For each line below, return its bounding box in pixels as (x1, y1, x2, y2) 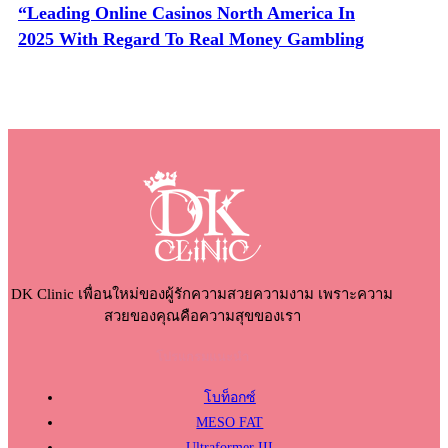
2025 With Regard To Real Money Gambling (18, 28, 364, 49)
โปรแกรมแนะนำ (155, 349, 249, 364)
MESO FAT (196, 414, 264, 430)
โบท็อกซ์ (203, 389, 256, 405)
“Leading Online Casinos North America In (18, 2, 355, 23)
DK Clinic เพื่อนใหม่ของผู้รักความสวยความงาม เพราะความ (11, 286, 394, 303)
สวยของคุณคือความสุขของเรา (103, 308, 301, 325)
